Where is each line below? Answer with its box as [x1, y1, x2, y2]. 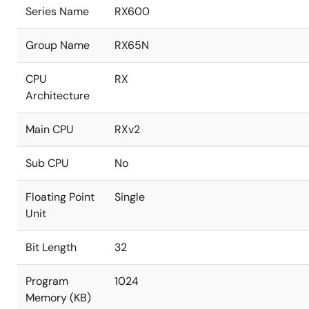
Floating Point [26, 190, 94, 204]
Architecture [26, 88, 90, 103]
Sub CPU [26, 156, 69, 170]
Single [114, 190, 145, 204]
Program [26, 274, 68, 288]
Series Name [26, 4, 89, 19]
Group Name [26, 38, 90, 52]
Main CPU [26, 122, 74, 137]
